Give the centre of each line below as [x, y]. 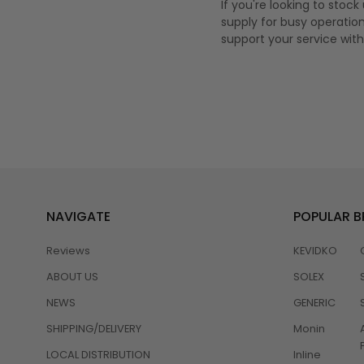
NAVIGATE [78, 217]
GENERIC [314, 303]
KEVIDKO [315, 251]
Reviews [68, 251]
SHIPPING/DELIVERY [94, 329]
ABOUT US [72, 277]
